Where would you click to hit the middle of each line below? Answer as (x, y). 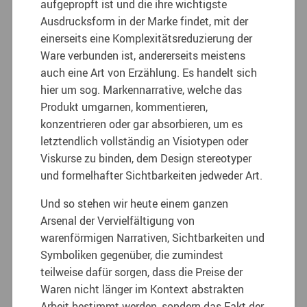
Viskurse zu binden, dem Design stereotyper (146, 158)
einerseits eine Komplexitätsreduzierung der (147, 38)
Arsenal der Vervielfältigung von (118, 220)
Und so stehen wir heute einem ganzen (135, 203)
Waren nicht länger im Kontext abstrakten (143, 289)
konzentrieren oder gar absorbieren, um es (142, 124)
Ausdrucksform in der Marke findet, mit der (145, 21)
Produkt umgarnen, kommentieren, (124, 107)
